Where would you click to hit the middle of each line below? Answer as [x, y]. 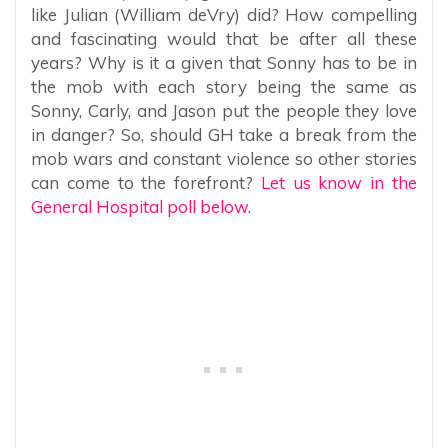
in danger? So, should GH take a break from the [224, 134]
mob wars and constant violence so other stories [224, 158]
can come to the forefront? [146, 182]
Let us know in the [339, 182]
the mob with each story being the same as [224, 86]
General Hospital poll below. [141, 206]
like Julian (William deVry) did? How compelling [224, 14]
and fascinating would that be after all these [224, 38]
